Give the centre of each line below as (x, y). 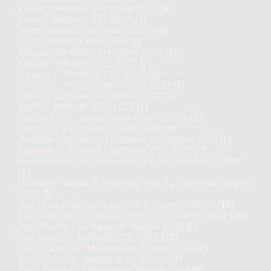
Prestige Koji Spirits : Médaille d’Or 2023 (105, 150)
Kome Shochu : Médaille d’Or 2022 (93, 259)
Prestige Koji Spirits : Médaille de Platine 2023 (118, 139)
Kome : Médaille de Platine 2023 (88, 9)
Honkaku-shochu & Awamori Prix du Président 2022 (130, 161)
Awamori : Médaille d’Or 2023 (82, 74)
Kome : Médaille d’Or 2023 (75, 20)
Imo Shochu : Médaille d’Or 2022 (88, 237)
